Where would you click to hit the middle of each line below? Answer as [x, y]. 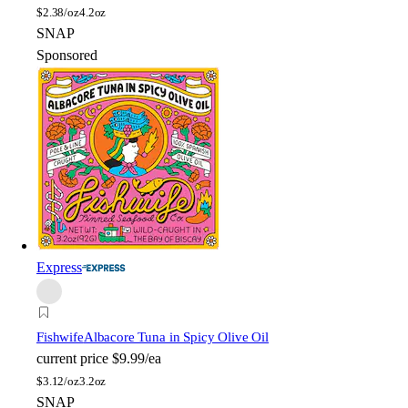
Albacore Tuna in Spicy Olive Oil [176, 337]
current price [72, 358]
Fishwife [60, 337]
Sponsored [67, 55]
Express [59, 267]
